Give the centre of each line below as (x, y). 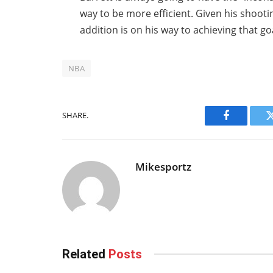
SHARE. (75, 115)
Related (85, 254)
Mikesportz (163, 166)
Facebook (246, 125)
